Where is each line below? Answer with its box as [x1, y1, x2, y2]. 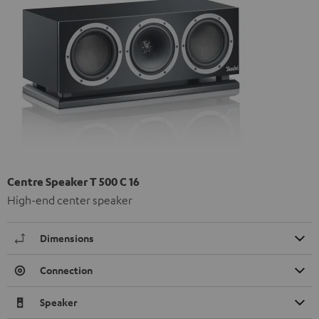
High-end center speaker [7, 193, 132, 208]
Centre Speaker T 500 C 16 [7, 174, 140, 189]
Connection [40, 263, 93, 278]
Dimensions [40, 231, 94, 246]
